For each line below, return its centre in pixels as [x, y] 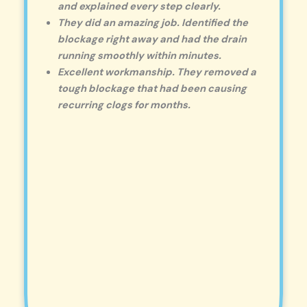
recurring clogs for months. [124, 105]
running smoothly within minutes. [139, 56]
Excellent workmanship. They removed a [157, 72]
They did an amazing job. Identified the [152, 23]
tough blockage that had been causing [152, 88]
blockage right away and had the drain [152, 39]
